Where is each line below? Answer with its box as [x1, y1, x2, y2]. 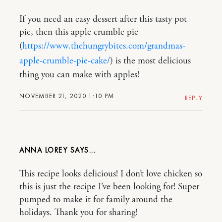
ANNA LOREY [19, 145, 70, 156]
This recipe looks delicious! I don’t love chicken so [19, 168, 202, 180]
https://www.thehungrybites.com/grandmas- [22, 40, 185, 53]
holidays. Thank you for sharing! [19, 207, 137, 219]
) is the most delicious [110, 55, 191, 67]
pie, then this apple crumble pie [19, 26, 138, 39]
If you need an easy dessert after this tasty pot [19, 13, 187, 26]
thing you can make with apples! [19, 69, 139, 81]
